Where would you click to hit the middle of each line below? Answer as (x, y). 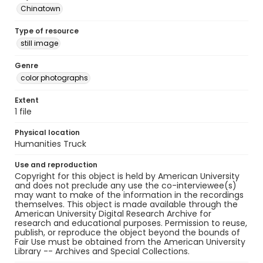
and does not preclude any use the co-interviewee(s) (126, 186)
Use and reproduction (56, 165)
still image (39, 43)
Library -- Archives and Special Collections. (102, 251)
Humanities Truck (50, 144)
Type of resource (47, 31)
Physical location (47, 132)
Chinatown (41, 9)
